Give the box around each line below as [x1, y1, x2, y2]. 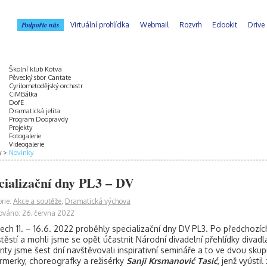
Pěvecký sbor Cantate [9, 73, 71, 82]
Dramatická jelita [9, 107, 60, 115]
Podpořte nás [21, 20, 60, 30]
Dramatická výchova [65, 197, 131, 206]
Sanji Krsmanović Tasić [126, 256, 218, 266]
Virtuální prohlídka [70, 20, 129, 29]
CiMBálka [9, 90, 38, 98]
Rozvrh [179, 20, 201, 29]
